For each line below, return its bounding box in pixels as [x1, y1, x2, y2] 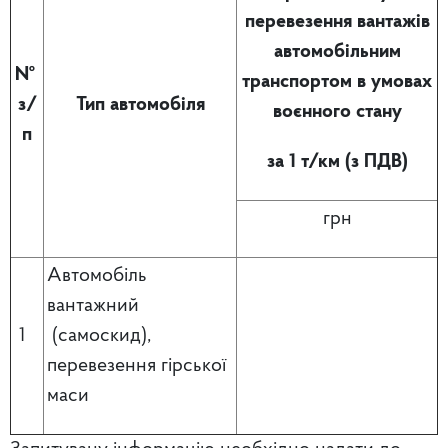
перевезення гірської [47, 356, 226, 377]
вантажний [47, 296, 139, 317]
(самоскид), [47, 326, 151, 347]
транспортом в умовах [242, 72, 432, 93]
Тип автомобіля [75, 95, 205, 116]
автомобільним [273, 42, 401, 63]
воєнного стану [272, 102, 402, 123]
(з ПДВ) [339, 152, 408, 173]
